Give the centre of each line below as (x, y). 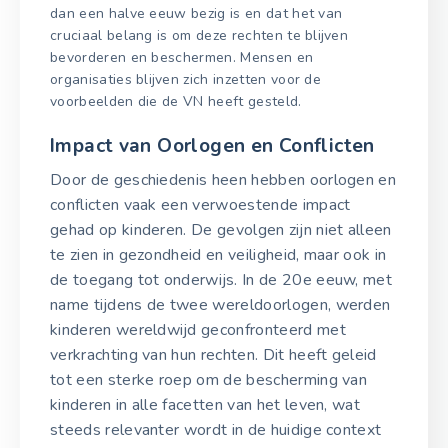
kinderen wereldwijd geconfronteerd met (198, 329)
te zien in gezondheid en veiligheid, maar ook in (218, 254)
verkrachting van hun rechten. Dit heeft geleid (213, 354)
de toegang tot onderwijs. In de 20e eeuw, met (221, 279)
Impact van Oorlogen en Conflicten (212, 146)
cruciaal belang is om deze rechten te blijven (199, 36)
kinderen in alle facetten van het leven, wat (205, 404)
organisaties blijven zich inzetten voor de (186, 80)
